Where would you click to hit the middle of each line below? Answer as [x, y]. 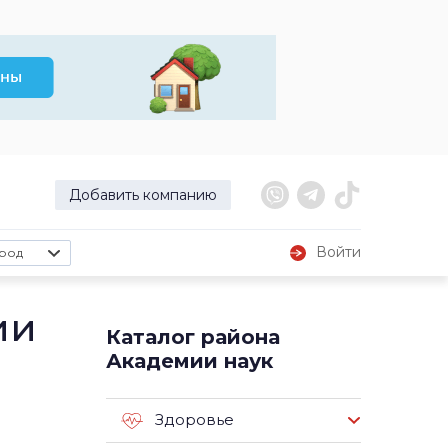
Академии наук [189, 361]
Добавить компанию [143, 195]
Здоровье [194, 420]
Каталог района [193, 337]
